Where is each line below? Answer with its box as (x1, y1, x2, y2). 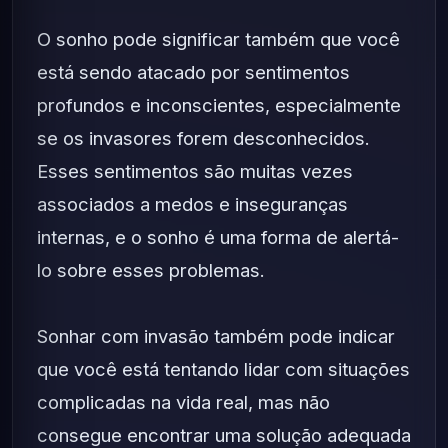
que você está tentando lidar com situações (37, 358, 410, 380)
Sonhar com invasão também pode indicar (37, 325, 395, 347)
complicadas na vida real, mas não (37, 391, 330, 413)
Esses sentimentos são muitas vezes (37, 160, 353, 182)
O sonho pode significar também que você (37, 28, 400, 50)
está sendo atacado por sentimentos (37, 61, 350, 83)
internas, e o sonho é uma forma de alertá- (37, 226, 399, 248)
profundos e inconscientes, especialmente (37, 94, 401, 116)
